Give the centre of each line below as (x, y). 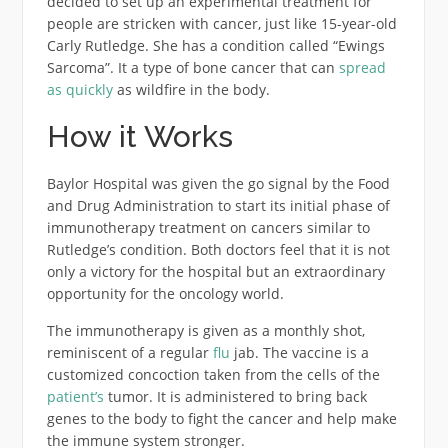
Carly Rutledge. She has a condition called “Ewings (215, 45)
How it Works (139, 136)
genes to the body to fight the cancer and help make (221, 418)
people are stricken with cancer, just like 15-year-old (221, 23)
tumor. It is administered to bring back (235, 396)
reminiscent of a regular (129, 352)
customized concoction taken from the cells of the (213, 374)
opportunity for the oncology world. (165, 293)
